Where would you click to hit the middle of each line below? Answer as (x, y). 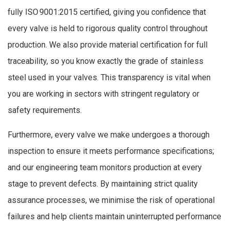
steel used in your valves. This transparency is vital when (109, 77)
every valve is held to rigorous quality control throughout (108, 28)
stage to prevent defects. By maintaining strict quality (103, 184)
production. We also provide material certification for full (108, 44)
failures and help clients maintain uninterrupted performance (114, 216)
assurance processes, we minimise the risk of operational (111, 200)
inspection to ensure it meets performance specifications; (111, 151)
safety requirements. (45, 110)
